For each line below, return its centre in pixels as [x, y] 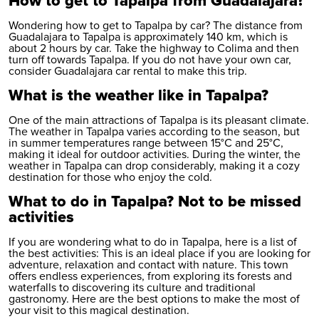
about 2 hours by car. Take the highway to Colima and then [154, 48]
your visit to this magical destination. [99, 310]
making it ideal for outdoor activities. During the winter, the [155, 154]
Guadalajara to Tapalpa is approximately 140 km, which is [148, 37]
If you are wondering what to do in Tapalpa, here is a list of [153, 242]
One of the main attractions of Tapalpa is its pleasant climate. [159, 120]
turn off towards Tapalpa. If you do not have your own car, [150, 59]
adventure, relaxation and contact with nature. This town [148, 265]
